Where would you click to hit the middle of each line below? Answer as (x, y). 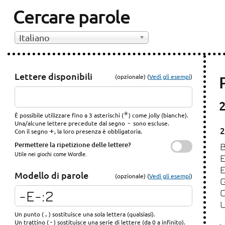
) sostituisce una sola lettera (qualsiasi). (102, 214)
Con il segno (32, 131)
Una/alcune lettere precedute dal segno (71, 123)
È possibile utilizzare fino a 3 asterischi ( (69, 115)
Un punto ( (29, 214)
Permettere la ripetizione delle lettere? (73, 144)
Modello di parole (52, 175)
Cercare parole (71, 16)
